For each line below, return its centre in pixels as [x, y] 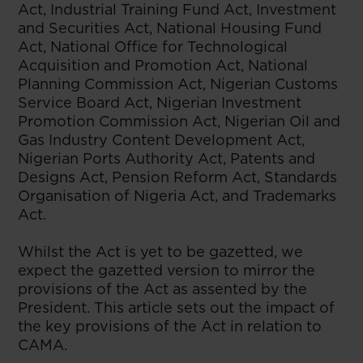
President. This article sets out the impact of [177, 307]
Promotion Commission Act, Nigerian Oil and [179, 121]
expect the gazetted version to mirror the [167, 270]
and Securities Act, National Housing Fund [170, 28]
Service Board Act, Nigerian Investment [160, 102]
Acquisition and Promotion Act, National [163, 65]
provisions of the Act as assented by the [163, 288]
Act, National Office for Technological [153, 46]
